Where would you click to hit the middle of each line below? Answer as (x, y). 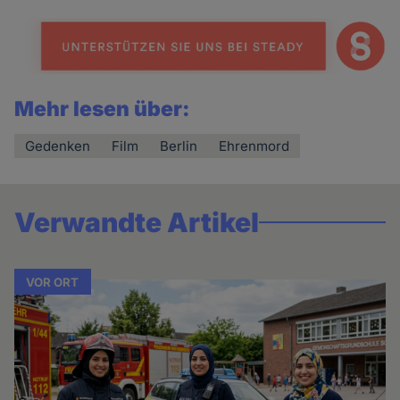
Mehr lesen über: (103, 108)
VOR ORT (53, 282)
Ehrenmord (254, 146)
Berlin (179, 146)
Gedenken (58, 146)
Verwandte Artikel (137, 222)
